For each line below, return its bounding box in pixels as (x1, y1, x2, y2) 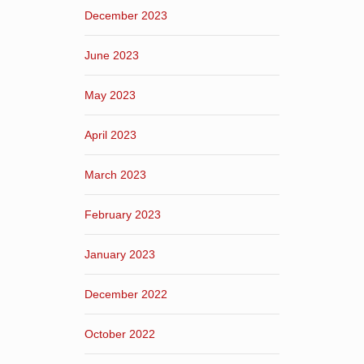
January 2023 (84, 247, 155, 261)
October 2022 (84, 327, 155, 340)
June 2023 (84, 48, 139, 62)
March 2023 (84, 167, 146, 181)
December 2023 (84, 8, 167, 22)
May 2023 (84, 88, 136, 102)
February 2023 (84, 207, 161, 221)
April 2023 (84, 128, 136, 141)
